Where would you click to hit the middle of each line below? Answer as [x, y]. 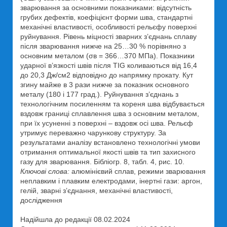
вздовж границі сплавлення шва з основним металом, [110, 113]
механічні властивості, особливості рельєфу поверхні [108, 27]
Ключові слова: [45, 171]
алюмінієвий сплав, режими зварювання [138, 171]
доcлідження [41, 200]
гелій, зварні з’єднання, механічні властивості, [97, 191]
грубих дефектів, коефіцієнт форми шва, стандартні [106, 17]
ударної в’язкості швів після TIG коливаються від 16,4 [109, 65]
